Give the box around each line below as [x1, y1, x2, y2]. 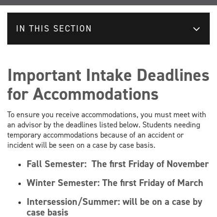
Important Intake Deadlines [7, 63, 210, 87]
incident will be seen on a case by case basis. [7, 139, 155, 150]
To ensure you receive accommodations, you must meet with [7, 109, 206, 120]
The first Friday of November [92, 157, 209, 170]
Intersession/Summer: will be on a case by [27, 195, 202, 208]
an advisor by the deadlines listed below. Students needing [7, 119, 200, 130]
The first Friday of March [102, 176, 203, 189]
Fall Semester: [27, 157, 92, 170]
